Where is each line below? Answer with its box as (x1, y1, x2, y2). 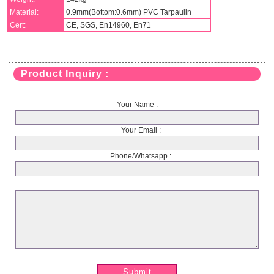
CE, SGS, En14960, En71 (64, 20, 152, 29)
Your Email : (113, 125, 161, 135)
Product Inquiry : (20, 68, 109, 79)
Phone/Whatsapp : (103, 151, 171, 160)
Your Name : (116, 100, 158, 109)
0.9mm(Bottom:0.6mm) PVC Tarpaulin (64, 7, 192, 17)
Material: (10, 7, 39, 17)
